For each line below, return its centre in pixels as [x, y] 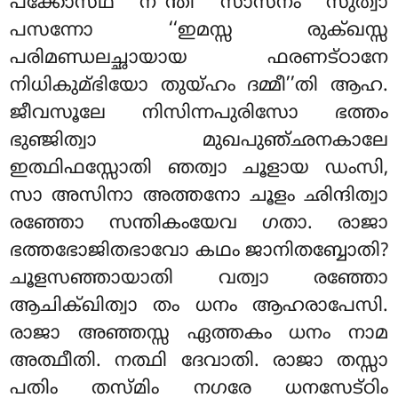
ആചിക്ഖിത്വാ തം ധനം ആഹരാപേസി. [199, 307]
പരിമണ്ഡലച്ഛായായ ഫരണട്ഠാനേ [199, 59]
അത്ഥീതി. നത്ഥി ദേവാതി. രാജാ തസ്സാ [199, 362]
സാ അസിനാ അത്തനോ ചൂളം [157, 197]
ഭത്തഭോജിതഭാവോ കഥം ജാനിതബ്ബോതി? [199, 252]
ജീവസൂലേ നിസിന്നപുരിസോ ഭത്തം [199, 114]
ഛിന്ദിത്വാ [346, 197]
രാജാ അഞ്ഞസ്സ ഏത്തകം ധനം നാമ [199, 334]
